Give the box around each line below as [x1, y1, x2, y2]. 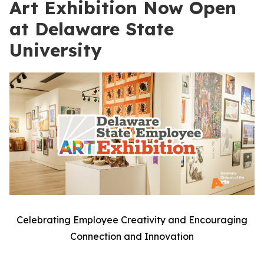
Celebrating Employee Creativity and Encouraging [16, 214, 247, 226]
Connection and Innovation [70, 230, 194, 242]
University [9, 39, 102, 61]
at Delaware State [9, 18, 174, 40]
